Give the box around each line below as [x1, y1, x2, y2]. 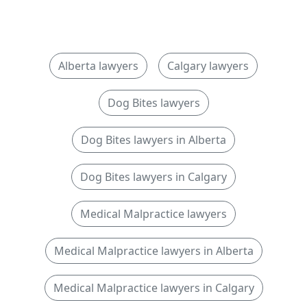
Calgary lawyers [167, 58, 249, 73]
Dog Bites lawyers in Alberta [81, 132, 226, 147]
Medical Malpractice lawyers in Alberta [53, 243, 254, 258]
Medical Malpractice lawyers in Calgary [53, 280, 254, 295]
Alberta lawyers [58, 58, 138, 73]
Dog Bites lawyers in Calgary [80, 169, 227, 184]
